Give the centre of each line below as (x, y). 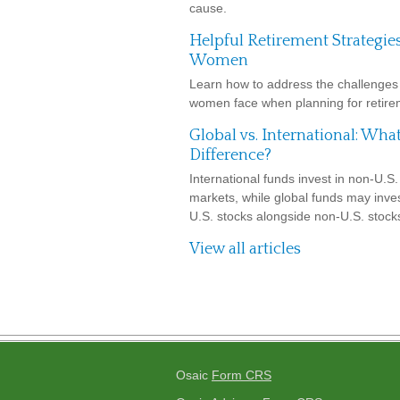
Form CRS (242, 375)
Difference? (230, 155)
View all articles (245, 249)
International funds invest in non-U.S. (294, 179)
